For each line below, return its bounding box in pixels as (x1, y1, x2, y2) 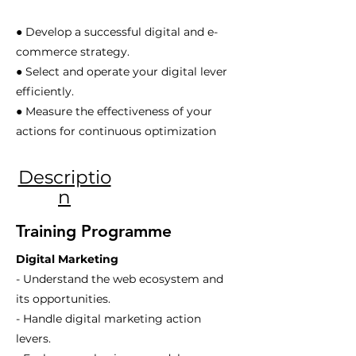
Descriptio (17, 166, 111, 188)
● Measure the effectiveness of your (16, 104, 212, 118)
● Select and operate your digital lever (16, 64, 227, 79)
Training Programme (16, 221, 172, 241)
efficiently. (16, 84, 74, 99)
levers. (16, 331, 51, 346)
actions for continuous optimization (16, 124, 216, 138)
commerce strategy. (16, 44, 130, 59)
